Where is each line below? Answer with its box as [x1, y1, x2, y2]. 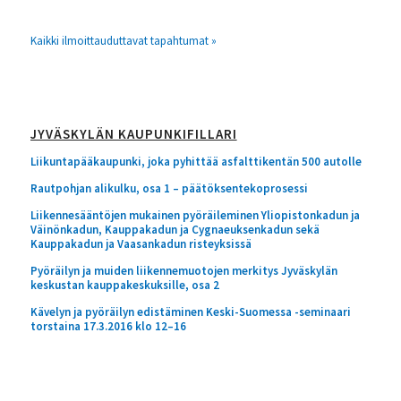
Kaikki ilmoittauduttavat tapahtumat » [30, 32, 217, 48]
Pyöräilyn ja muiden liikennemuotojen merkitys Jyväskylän [30, 262, 337, 278]
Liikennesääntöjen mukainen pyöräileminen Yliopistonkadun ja [30, 207, 360, 223]
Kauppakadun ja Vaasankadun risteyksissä [30, 235, 252, 252]
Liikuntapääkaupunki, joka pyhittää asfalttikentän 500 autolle [30, 153, 362, 169]
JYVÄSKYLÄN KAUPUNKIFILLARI [30, 124, 237, 142]
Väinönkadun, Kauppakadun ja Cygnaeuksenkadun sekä [30, 221, 320, 237]
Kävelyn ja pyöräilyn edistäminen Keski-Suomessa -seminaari [30, 303, 351, 320]
